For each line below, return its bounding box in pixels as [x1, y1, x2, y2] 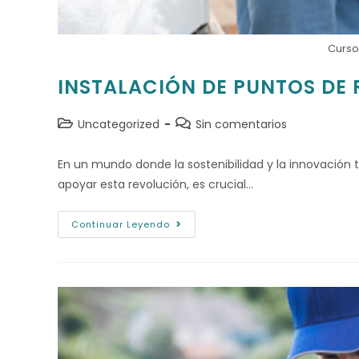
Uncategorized [78, 116, 159, 132]
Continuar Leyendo [71, 218, 170, 231]
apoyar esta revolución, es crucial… [58, 176, 253, 192]
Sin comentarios [196, 116, 287, 132]
